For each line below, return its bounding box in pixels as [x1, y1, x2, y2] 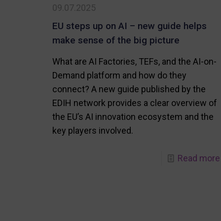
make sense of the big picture [52, 35, 180, 46]
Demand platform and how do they [52, 70, 186, 81]
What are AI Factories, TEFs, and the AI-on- [52, 56, 217, 67]
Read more [177, 153, 220, 164]
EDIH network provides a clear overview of [52, 98, 217, 109]
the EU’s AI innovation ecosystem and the [52, 111, 214, 122]
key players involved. [52, 125, 133, 136]
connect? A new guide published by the [52, 84, 206, 95]
